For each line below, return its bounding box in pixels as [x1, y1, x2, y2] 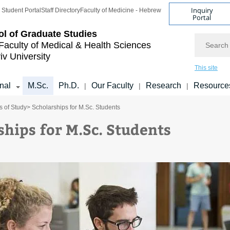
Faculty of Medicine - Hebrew [80, 7, 161, 14]
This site [195, 64, 218, 71]
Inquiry [190, 5, 213, 15]
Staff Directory [41, 7, 80, 14]
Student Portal [2, 7, 41, 14]
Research [146, 81, 181, 90]
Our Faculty [91, 81, 133, 90]
